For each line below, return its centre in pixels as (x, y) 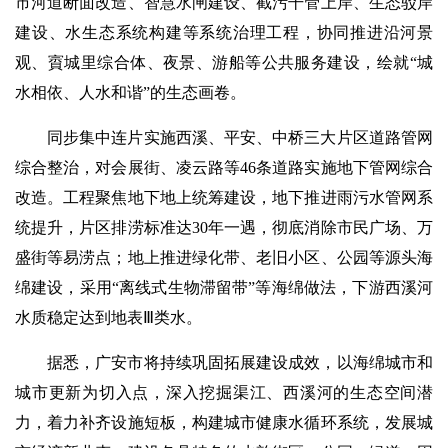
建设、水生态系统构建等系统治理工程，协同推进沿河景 (224, 32)
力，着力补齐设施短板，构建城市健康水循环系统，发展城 (224, 422)
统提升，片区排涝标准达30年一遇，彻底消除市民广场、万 (224, 227)
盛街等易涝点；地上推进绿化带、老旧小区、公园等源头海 (224, 257)
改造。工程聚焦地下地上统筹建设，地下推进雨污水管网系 (224, 197)
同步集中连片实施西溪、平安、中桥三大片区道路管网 (240, 137)
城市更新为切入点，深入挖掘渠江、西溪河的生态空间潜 (224, 392)
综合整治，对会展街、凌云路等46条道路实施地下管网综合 (224, 167)
